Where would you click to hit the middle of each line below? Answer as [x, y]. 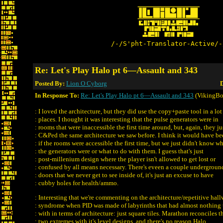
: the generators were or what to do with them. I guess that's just [119, 151]
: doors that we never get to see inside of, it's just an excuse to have [124, 175]
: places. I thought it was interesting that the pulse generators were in [127, 119]
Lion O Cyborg [87, 83]
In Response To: [57, 95]
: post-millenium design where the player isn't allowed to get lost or [125, 159]
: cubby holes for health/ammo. [77, 183]
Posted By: [51, 83]
